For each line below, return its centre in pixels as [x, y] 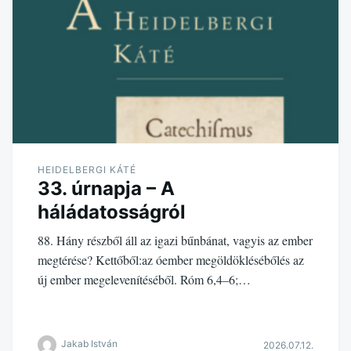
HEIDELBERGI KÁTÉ [87, 169]
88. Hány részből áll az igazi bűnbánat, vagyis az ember [175, 240]
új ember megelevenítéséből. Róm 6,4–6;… [144, 279]
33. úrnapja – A [106, 188]
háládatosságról [112, 212]
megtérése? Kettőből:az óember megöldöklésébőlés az [171, 259]
